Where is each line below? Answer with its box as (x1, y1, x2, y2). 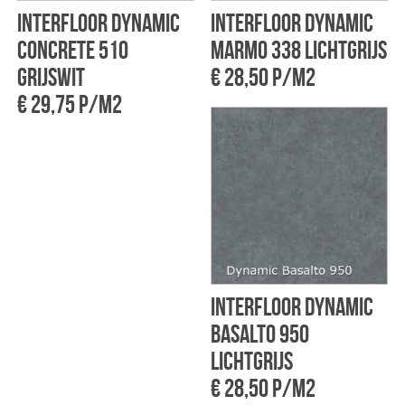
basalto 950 (210, 320, 309, 349)
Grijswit (16, 63, 85, 92)
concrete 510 (16, 36, 128, 65)
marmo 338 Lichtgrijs (210, 36, 387, 65)
